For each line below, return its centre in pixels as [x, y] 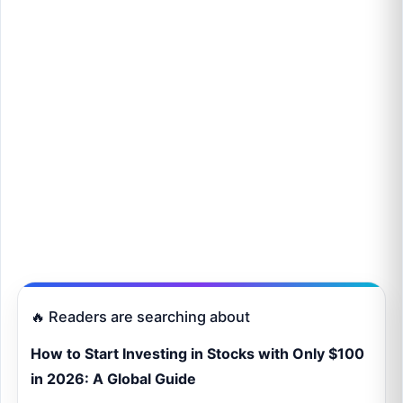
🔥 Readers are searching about [140, 317]
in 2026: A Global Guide [113, 379]
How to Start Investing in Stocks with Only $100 [197, 354]
